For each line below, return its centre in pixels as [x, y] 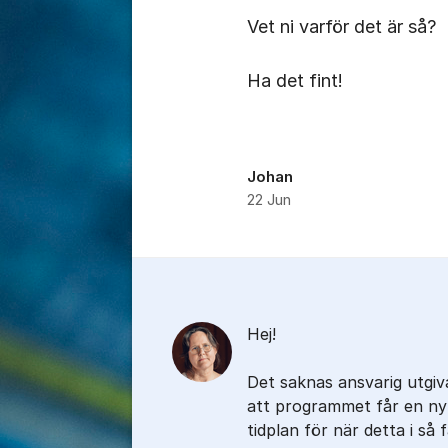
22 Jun [269, 200]
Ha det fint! [295, 80]
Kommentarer [205, 274]
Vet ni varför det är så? [341, 26]
